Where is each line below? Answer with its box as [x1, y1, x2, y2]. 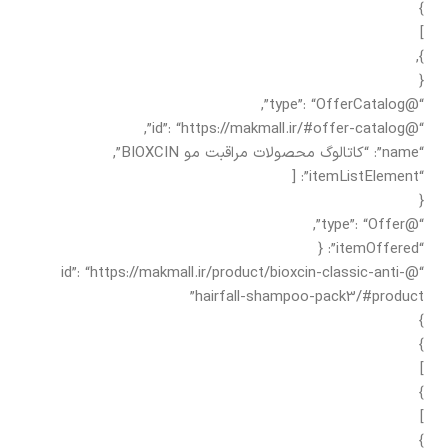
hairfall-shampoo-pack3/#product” [195, 285, 424, 309]
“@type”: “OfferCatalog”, [405, 93, 424, 117]
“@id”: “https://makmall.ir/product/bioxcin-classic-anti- [61, 261, 405, 285]
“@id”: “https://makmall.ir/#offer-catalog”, [405, 117, 424, 141]
